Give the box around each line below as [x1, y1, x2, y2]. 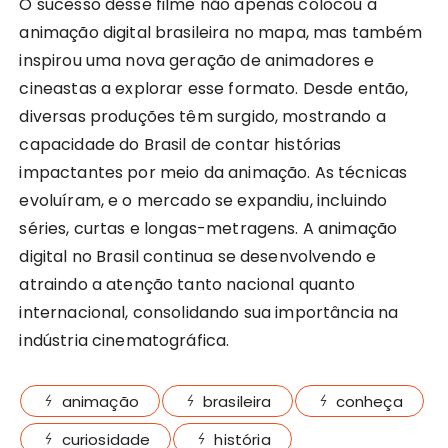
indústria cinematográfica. [19, 328, 230, 352]
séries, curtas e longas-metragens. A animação [19, 216, 398, 240]
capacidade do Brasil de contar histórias [19, 132, 342, 156]
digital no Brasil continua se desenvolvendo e [19, 244, 377, 268]
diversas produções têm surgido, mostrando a [19, 104, 386, 128]
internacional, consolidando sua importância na [19, 300, 399, 324]
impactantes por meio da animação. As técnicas [19, 160, 408, 184]
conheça [335, 390, 403, 412]
